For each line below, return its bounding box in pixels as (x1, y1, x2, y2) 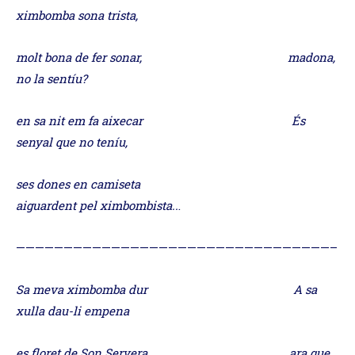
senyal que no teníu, (16, 133, 128, 150)
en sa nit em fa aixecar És (16, 112, 305, 128)
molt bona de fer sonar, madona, (16, 48, 335, 65)
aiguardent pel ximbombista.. (16, 197, 178, 213)
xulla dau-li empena (16, 302, 129, 319)
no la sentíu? (16, 70, 87, 86)
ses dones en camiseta (16, 175, 289, 192)
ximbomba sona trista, (16, 6, 138, 23)
